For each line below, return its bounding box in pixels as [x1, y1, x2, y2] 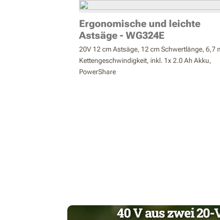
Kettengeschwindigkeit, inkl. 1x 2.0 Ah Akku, [79, 56, 211, 64]
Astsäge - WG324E [79, 29, 165, 41]
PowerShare [79, 68, 116, 76]
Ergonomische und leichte [79, 18, 200, 29]
